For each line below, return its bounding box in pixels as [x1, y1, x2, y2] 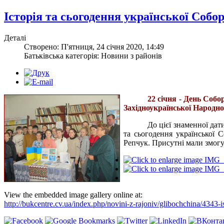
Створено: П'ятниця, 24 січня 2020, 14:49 [24, 42, 164, 51]
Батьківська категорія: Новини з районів [24, 51, 162, 60]
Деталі [4, 33, 26, 42]
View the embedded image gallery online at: [4, 190, 142, 199]
